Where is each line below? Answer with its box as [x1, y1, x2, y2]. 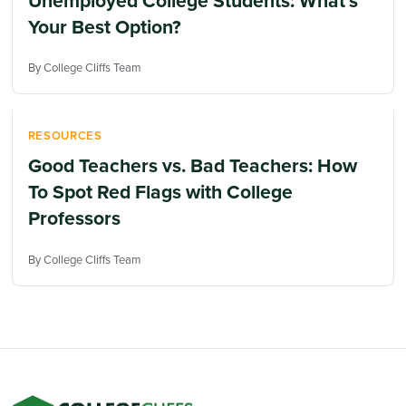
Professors [27, 204, 121, 233]
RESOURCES [27, 126, 102, 144]
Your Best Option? [27, 12, 181, 41]
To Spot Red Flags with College [27, 178, 293, 207]
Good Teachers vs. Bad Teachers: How [27, 151, 357, 180]
